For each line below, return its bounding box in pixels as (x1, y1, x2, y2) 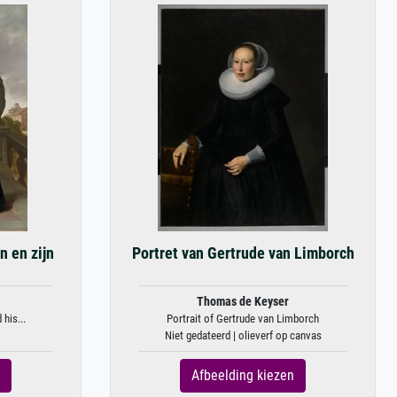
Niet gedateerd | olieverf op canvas (164, 329, 322, 342)
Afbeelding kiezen (191, 367, 294, 384)
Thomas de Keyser (197, 294, 289, 309)
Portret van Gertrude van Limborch (131, 245, 354, 262)
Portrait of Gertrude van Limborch (167, 312, 319, 325)
